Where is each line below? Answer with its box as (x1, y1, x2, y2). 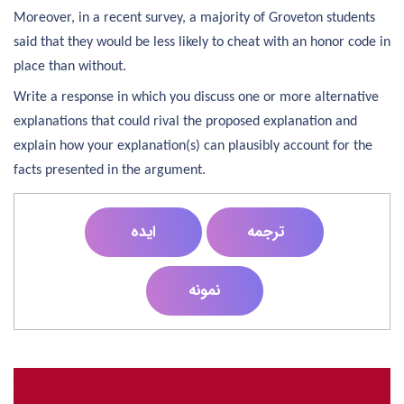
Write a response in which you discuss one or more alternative (14, 90, 379, 106)
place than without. (14, 60, 126, 75)
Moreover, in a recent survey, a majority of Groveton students (14, 11, 375, 26)
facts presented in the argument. (14, 163, 206, 179)
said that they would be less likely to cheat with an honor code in (14, 35, 390, 50)
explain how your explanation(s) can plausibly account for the (14, 139, 372, 154)
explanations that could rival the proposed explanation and (14, 115, 357, 130)
